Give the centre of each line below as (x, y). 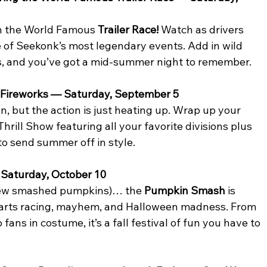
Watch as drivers (203, 30)
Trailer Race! (128, 30)
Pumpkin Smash (185, 191)
